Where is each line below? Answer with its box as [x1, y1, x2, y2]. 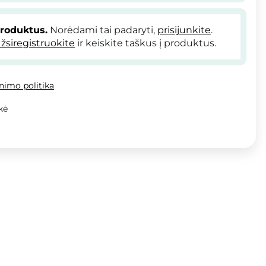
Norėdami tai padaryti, [47, 24, 157, 36]
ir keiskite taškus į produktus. [75, 37, 216, 49]
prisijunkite [157, 24, 211, 36]
